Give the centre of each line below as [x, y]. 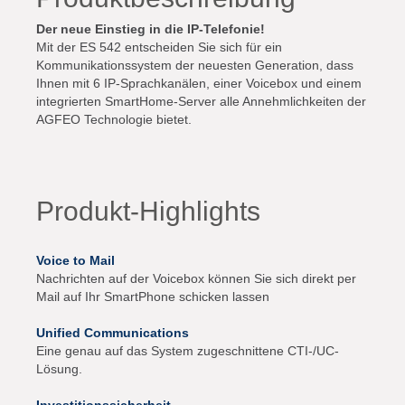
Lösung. [59, 369]
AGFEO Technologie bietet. [114, 119]
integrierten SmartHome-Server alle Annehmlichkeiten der [201, 101]
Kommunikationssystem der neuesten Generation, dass [195, 65]
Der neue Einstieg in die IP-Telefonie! [151, 29]
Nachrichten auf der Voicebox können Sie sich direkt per [196, 278]
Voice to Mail [75, 260]
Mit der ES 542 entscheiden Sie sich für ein [159, 47]
